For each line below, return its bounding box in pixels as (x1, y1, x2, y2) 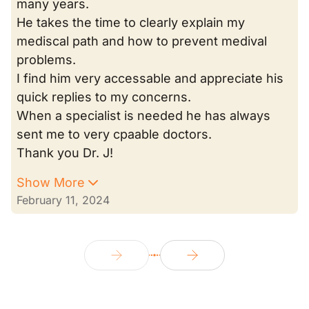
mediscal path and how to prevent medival (17, 34, 267, 48)
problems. (17, 52, 76, 67)
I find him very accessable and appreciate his (17, 71, 283, 86)
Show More (17, 175, 85, 190)
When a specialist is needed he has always (17, 108, 270, 123)
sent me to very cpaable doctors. (17, 127, 212, 141)
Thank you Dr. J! (17, 146, 113, 160)
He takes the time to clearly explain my (17, 15, 245, 30)
